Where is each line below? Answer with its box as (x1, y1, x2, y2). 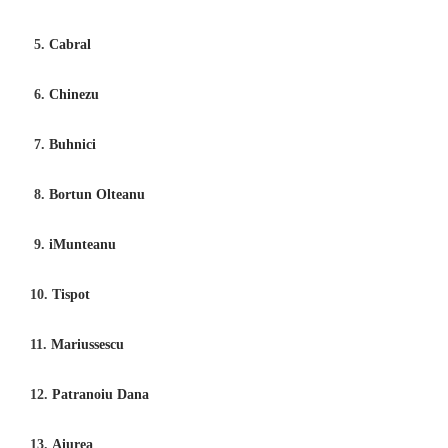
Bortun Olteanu (49, 186, 145, 202)
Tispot (52, 286, 90, 302)
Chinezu (49, 86, 99, 102)
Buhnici (49, 136, 96, 152)
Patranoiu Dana (52, 386, 149, 402)
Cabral (49, 36, 91, 52)
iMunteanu (49, 236, 116, 252)
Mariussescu (51, 336, 124, 352)
